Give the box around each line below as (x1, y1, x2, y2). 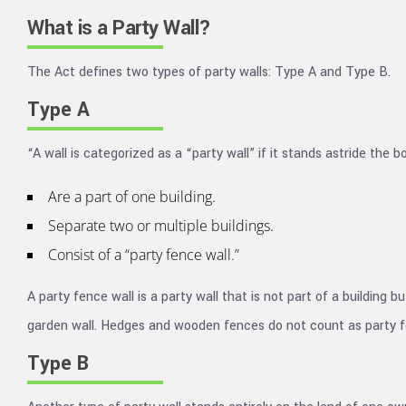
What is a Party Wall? (27, 14, 211, 43)
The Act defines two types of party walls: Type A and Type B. (27, 63, 391, 82)
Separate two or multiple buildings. (48, 216, 274, 236)
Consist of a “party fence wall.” (48, 245, 239, 265)
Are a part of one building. (48, 187, 216, 207)
